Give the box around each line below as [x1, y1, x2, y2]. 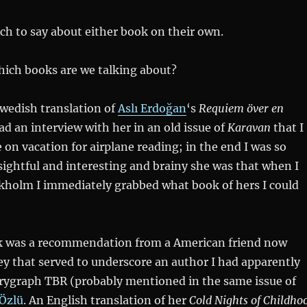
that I [270, 120, 304, 134]
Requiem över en [198, 101, 284, 115]
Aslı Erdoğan [117, 101, 186, 115]
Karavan [227, 120, 271, 134]
